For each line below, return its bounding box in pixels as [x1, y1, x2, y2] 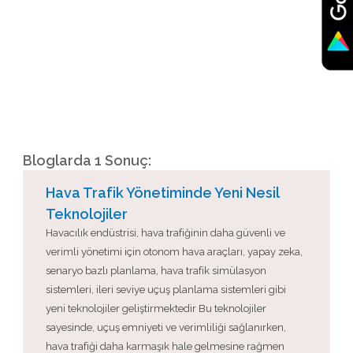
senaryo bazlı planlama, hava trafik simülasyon [46, 265, 266, 277]
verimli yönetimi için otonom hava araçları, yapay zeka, [46, 246, 303, 258]
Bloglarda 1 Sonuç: [23, 152, 151, 169]
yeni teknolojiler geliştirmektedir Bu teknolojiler [46, 303, 266, 314]
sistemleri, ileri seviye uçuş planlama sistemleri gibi [46, 284, 286, 295]
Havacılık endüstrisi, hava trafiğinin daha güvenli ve [46, 227, 285, 239]
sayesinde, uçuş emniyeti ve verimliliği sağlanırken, [46, 321, 286, 333]
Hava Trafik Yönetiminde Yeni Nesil [46, 184, 279, 201]
